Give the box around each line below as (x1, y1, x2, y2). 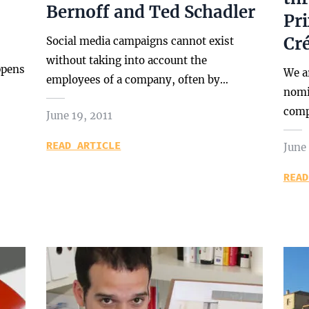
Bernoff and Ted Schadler (46, 1, 256, 23)
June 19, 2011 (46, 109, 113, 122)
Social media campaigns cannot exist (46, 34, 235, 48)
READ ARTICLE (46, 139, 121, 152)
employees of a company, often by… (46, 73, 229, 86)
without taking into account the (46, 54, 208, 67)
